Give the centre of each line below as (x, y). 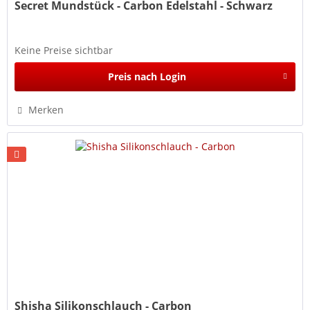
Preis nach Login (147, 76)
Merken (46, 109)
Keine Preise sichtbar (64, 50)
